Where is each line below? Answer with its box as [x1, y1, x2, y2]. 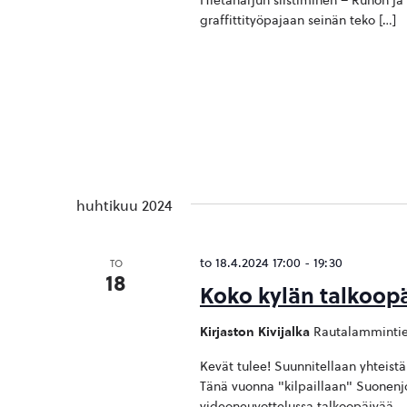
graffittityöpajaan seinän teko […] [199, 12, 396, 28]
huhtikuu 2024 [76, 196, 173, 214]
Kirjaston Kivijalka [199, 323, 313, 340]
